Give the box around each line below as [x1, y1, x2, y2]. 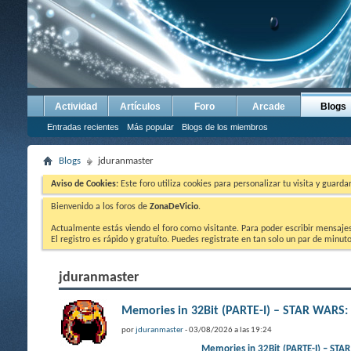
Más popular [127, 122, 174, 132]
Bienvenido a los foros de [51, 202, 150, 212]
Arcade [252, 101, 285, 112]
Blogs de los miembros [182, 122, 268, 132]
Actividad [55, 101, 97, 112]
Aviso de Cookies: [51, 179, 118, 189]
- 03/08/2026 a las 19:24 [183, 326, 272, 335]
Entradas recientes [47, 122, 119, 132]
